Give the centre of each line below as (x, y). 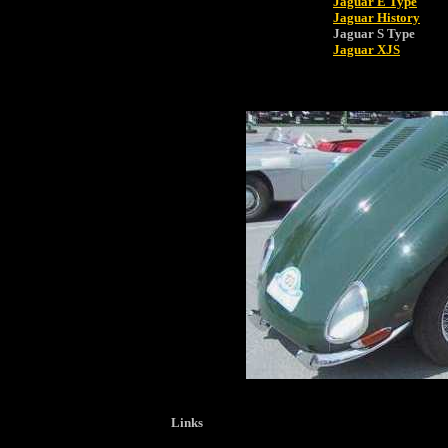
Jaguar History (376, 17)
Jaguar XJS (366, 49)
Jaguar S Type (374, 33)
